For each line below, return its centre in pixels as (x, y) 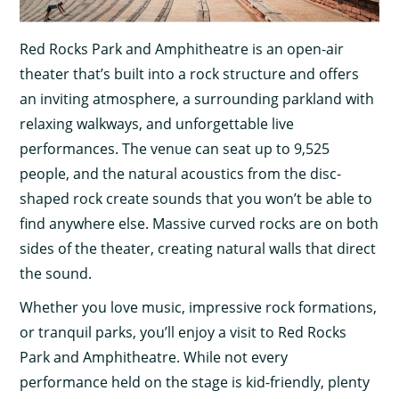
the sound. (56, 274)
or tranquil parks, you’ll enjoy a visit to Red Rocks (183, 333)
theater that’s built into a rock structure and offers (190, 74)
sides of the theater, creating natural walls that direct (198, 249)
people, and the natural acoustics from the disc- (181, 174)
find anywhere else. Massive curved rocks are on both (199, 224)
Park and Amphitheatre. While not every (154, 358)
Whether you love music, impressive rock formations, (199, 308)
